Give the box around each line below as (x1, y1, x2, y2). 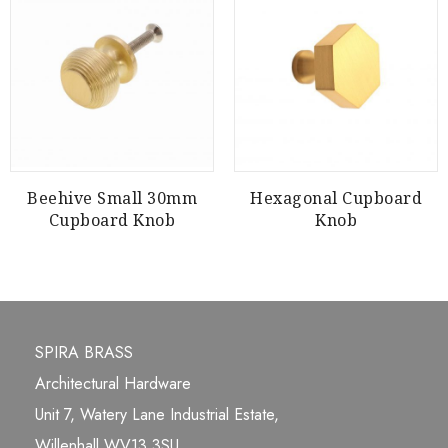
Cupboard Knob (48, 208, 176, 231)
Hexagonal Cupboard (250, 186, 422, 209)
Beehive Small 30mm (27, 186, 197, 209)
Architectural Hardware (35, 371, 191, 395)
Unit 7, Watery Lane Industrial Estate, (35, 402, 279, 426)
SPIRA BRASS (35, 340, 133, 364)
